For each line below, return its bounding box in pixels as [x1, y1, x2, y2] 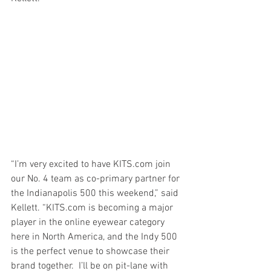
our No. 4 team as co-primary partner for [11, 173, 182, 186]
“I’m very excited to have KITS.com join [11, 158, 173, 171]
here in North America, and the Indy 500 [11, 231, 180, 244]
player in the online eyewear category [11, 217, 167, 229]
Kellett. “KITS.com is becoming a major [11, 202, 175, 215]
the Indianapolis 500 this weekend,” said [11, 188, 181, 200]
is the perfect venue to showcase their [11, 246, 172, 258]
